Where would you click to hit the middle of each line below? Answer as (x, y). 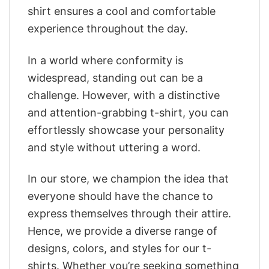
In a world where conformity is (105, 60)
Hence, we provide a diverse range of (122, 231)
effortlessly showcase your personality (126, 130)
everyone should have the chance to (120, 196)
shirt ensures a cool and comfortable (122, 11)
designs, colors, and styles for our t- (119, 249)
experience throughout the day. (108, 29)
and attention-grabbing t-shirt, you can (128, 112)
